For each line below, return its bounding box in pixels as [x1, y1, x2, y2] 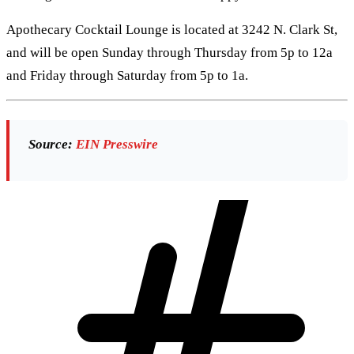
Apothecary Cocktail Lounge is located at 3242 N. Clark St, [6, 22, 337, 38]
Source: [28, 137, 73, 153]
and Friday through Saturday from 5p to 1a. [6, 68, 248, 84]
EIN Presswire [76, 137, 158, 153]
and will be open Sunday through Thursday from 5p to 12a [6, 45, 333, 61]
